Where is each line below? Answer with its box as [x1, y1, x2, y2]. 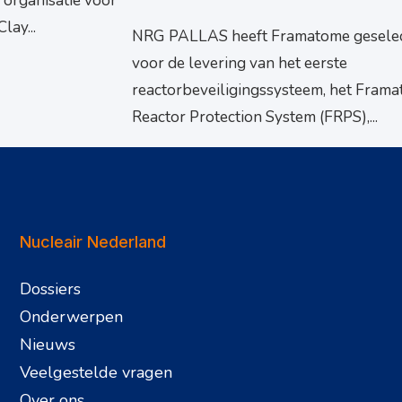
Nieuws [20, 334, 76, 356]
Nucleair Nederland [20, 232, 167, 251]
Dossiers [20, 278, 82, 301]
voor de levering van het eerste [132, 53, 347, 74]
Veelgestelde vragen [20, 362, 173, 384]
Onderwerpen [20, 306, 124, 328]
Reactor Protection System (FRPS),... [132, 107, 378, 128]
